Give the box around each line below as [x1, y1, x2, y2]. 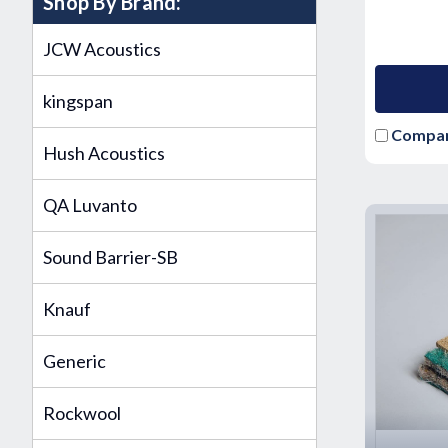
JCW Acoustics [43, 38, 161, 60]
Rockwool [43, 402, 121, 424]
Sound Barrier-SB [43, 246, 178, 268]
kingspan [43, 90, 113, 112]
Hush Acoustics [43, 142, 165, 164]
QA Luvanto [43, 194, 137, 216]
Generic [43, 350, 106, 372]
